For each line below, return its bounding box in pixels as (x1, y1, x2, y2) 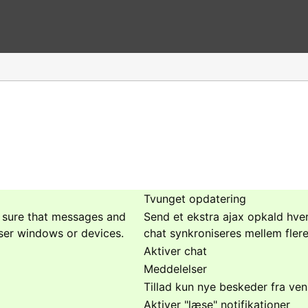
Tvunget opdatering (144, 192, 246, 206)
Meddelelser (144, 262, 207, 276)
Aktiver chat (144, 244, 207, 258)
